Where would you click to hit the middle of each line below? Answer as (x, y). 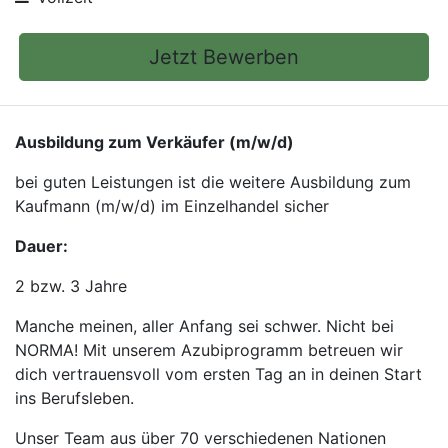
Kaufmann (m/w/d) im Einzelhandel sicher (172, 206)
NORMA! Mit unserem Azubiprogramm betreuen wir (209, 350)
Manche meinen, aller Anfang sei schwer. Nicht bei (204, 326)
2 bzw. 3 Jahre (71, 286)
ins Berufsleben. (74, 398)
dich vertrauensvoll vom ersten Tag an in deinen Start (218, 374)
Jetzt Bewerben (224, 57)
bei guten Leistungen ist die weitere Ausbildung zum (213, 182)
